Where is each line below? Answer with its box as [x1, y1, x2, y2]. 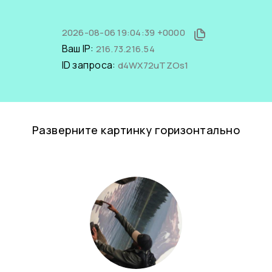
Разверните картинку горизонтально [32, 123, 240, 137]
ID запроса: [61, 58, 118, 72]
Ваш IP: [61, 42, 96, 55]
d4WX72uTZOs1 [117, 59, 189, 72]
